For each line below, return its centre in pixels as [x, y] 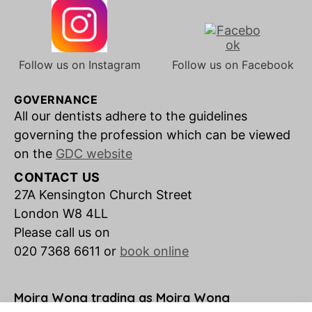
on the [35, 154]
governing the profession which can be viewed [152, 135]
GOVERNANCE [56, 100]
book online [154, 251]
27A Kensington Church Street [103, 195]
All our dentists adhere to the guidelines [131, 116]
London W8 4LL [61, 213]
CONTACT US [57, 177]
